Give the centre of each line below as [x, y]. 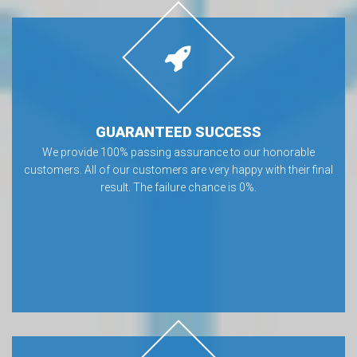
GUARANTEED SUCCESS [178, 132]
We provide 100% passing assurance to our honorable [178, 152]
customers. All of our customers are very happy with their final [178, 170]
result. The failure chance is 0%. [178, 187]
